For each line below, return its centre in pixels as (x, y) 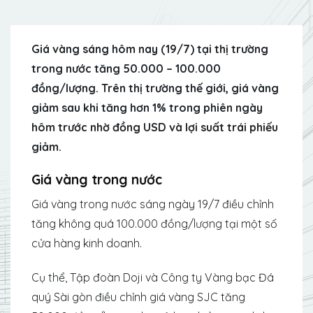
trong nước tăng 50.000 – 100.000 (126, 68)
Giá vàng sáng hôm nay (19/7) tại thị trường (150, 49)
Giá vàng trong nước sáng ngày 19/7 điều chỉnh (153, 204)
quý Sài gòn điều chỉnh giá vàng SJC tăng (138, 297)
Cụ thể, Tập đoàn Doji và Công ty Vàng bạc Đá (153, 278)
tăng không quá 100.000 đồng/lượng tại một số (154, 224)
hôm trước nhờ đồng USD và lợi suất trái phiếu (155, 127)
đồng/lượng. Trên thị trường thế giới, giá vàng (155, 88)
